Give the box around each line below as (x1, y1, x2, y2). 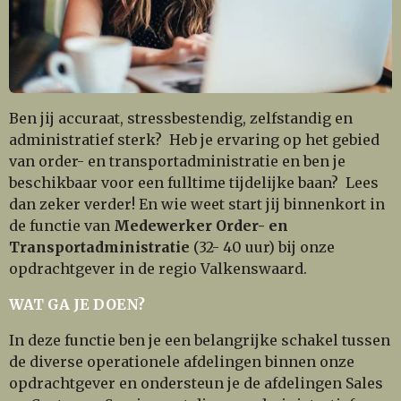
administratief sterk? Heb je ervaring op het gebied (9, 130, 380, 149)
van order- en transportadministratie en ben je (9, 151, 346, 170)
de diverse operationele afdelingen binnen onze (9, 352, 354, 371)
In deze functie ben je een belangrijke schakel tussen (9, 330, 390, 349)
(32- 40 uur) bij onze (190, 237, 335, 256)
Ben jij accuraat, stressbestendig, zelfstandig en (9, 108, 353, 127)
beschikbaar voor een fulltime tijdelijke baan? (9, 173, 346, 192)
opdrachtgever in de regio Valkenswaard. (9, 259, 311, 277)
